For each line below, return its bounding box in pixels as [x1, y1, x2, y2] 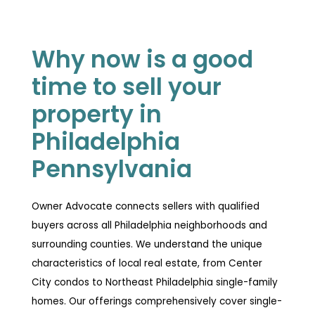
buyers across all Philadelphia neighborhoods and [31, 218, 267, 232]
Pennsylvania [31, 153, 192, 185]
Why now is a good [31, 43, 253, 75]
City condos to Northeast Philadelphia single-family [31, 275, 278, 289]
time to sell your [31, 70, 221, 103]
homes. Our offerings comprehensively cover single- [31, 294, 282, 308]
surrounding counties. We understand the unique [31, 237, 262, 251]
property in [31, 98, 162, 130]
